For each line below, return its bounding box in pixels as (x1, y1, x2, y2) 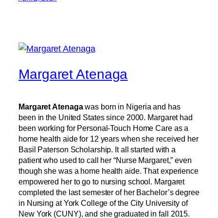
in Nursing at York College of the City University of (18, 198, 188, 207)
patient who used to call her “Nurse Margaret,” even (18, 155, 192, 164)
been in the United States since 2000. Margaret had (18, 112, 193, 122)
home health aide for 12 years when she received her (18, 134, 199, 143)
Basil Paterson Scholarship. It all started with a (18, 145, 176, 154)
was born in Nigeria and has (83, 102, 181, 111)
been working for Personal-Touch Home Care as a (18, 123, 189, 132)
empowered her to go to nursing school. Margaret (18, 177, 185, 186)
